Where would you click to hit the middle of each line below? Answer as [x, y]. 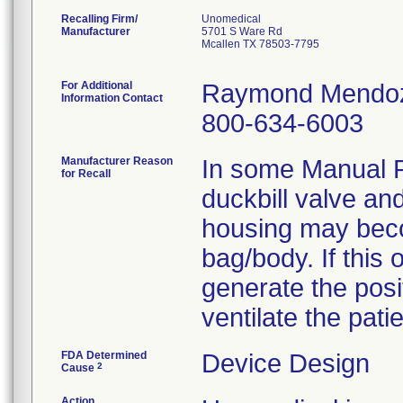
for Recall [86, 174]
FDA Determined [104, 355]
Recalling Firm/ [99, 19]
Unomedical [231, 19]
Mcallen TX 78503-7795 [260, 44]
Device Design [286, 363]
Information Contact [112, 98]
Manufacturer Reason [117, 161]
